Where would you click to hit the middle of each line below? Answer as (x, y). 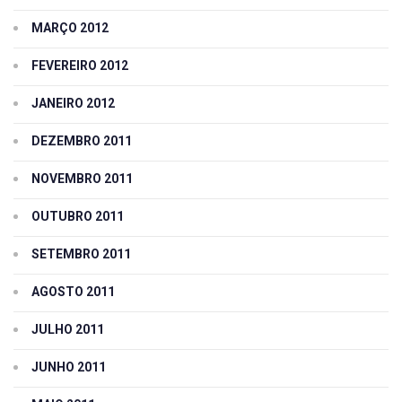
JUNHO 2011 (69, 367)
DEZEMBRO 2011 (82, 140)
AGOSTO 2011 (73, 291)
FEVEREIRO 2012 (80, 65)
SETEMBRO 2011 (81, 253)
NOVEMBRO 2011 (82, 178)
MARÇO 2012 (70, 27)
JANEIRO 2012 (73, 103)
